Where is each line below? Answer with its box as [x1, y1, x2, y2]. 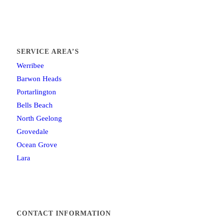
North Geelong [16, 114, 62, 122]
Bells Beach [16, 101, 53, 109]
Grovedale [16, 127, 48, 135]
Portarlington [16, 88, 56, 96]
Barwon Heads [16, 74, 62, 83]
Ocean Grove [16, 140, 57, 149]
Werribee [16, 61, 44, 69]
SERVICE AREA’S [16, 47, 79, 55]
